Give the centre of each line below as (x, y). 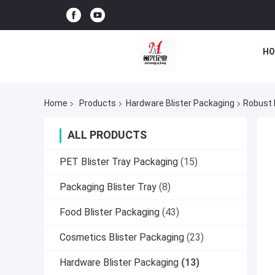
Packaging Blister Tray (108, 187)
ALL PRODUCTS (107, 135)
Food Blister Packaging (110, 212)
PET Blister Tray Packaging (119, 162)
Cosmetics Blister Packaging (122, 238)
